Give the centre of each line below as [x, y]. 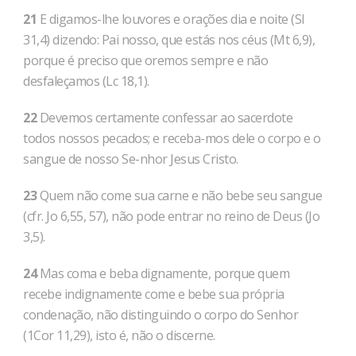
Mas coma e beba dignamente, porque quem [163, 273]
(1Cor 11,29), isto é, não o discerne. [119, 335]
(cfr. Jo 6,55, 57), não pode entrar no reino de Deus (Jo [171, 216]
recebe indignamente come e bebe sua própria [154, 294]
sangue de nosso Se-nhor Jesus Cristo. [131, 159]
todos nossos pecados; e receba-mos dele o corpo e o [172, 138]
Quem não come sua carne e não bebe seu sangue [179, 195]
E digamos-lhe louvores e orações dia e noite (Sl [170, 19]
